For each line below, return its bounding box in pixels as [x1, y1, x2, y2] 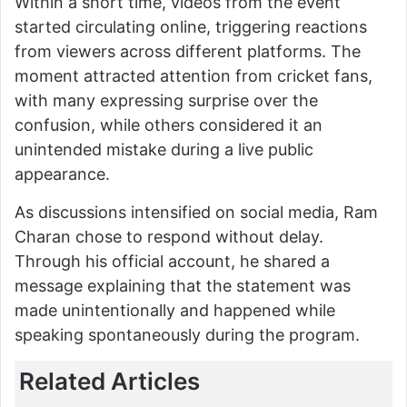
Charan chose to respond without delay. [15, 226, 323, 246]
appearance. [15, 164, 110, 184]
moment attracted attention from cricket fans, [15, 65, 372, 85]
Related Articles [19, 366, 200, 395]
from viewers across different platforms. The [15, 41, 361, 61]
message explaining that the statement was [15, 275, 351, 295]
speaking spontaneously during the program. [15, 324, 360, 344]
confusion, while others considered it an [15, 114, 323, 134]
